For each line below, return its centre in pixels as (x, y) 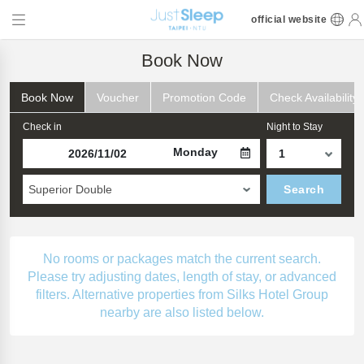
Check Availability (314, 97)
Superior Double (70, 189)
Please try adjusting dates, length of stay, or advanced (182, 277)
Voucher (118, 97)
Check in (42, 127)
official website (289, 19)
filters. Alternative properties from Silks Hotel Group (182, 295)
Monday (195, 152)
